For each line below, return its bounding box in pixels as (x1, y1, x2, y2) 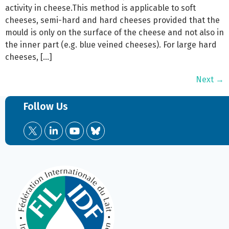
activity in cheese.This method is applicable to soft (5, 3, 196, 13)
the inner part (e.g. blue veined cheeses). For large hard (5, 39, 217, 50)
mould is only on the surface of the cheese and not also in (5, 27, 224, 37)
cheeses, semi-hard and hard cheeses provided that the (5, 15, 220, 25)
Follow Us (24, 100, 68, 112)
